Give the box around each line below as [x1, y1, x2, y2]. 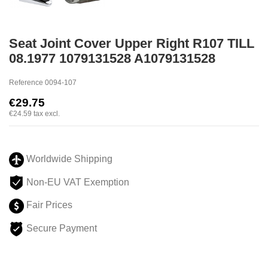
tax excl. [33, 109, 60, 118]
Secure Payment [24, 223, 97, 234]
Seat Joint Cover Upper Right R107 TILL [9, 36, 254, 51]
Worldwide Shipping [24, 154, 112, 165]
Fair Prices [24, 200, 72, 211]
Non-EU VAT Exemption [24, 176, 132, 187]
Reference [9, 78, 43, 87]
